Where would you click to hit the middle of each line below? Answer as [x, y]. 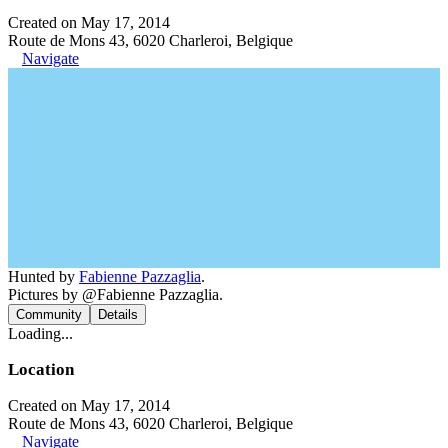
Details [118, 314]
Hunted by [43, 276]
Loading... [40, 333]
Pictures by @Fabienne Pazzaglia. [115, 294]
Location [41, 369]
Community [49, 314]
